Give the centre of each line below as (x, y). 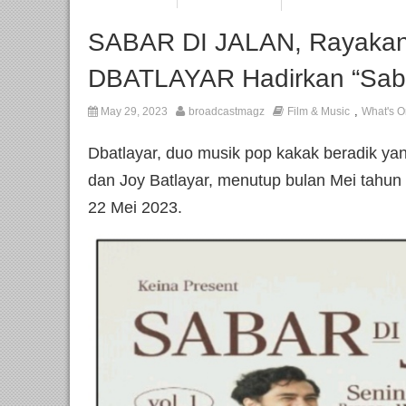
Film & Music (319, 112)
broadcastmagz (227, 112)
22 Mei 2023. (135, 208)
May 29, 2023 (133, 112)
